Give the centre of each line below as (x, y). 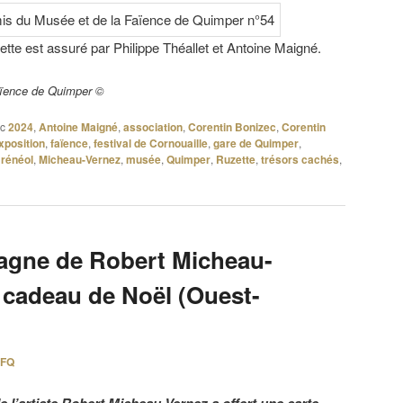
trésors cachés (300, 159)
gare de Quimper (256, 143)
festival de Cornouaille (151, 143)
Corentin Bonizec (232, 126)
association (153, 126)
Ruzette (236, 159)
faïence (69, 143)
